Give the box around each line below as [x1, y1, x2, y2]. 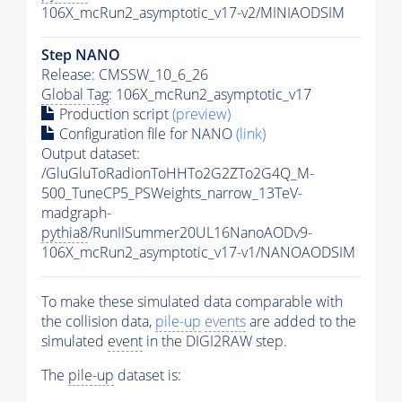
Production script [56, 104, 172, 125]
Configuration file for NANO [56, 124, 236, 144]
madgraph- [41, 203, 111, 223]
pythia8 [41, 223, 88, 243]
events [205, 311, 246, 332]
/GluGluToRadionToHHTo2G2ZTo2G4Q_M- [41, 163, 314, 184]
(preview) [172, 104, 231, 125]
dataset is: [114, 365, 181, 386]
